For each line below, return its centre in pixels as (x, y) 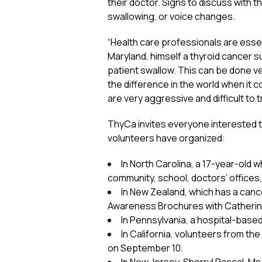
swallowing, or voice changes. (171, 16)
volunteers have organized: (166, 138)
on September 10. (145, 248)
